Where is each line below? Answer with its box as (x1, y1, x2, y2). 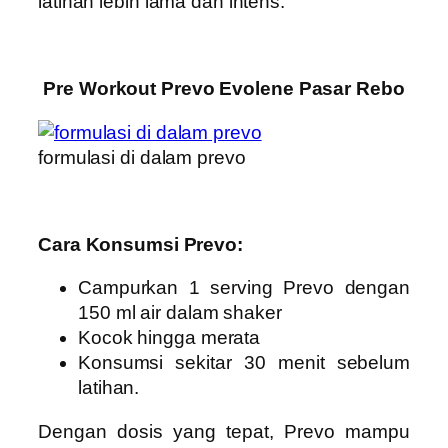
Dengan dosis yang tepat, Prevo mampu (38, 420, 410, 442)
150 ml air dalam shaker (78, 302, 282, 324)
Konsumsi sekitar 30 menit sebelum (78, 352, 410, 374)
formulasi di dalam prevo (38, 146, 246, 168)
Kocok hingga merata (78, 327, 261, 349)
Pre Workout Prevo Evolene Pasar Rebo (43, 78, 405, 100)
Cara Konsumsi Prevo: (38, 233, 243, 255)
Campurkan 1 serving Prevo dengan (78, 277, 410, 299)
